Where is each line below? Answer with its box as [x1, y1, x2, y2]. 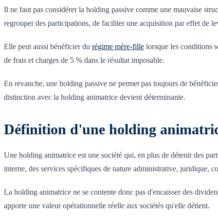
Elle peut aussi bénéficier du [4, 42, 92, 51]
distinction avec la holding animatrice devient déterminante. [4, 92, 185, 101]
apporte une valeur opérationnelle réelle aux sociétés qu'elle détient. [4, 201, 210, 210]
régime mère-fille [92, 42, 144, 51]
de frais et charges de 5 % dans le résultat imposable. [4, 55, 164, 64]
